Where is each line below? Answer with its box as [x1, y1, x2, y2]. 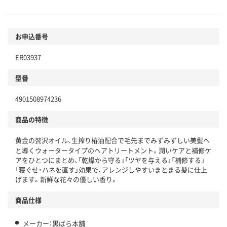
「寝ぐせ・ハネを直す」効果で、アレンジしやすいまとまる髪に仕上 [15, 165, 207, 175]
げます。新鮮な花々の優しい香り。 [15, 174, 118, 184]
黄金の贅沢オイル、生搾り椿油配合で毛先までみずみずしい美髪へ [15, 135, 210, 145]
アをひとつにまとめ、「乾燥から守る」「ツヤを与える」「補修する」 [15, 155, 205, 165]
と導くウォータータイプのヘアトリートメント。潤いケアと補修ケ [15, 145, 211, 156]
